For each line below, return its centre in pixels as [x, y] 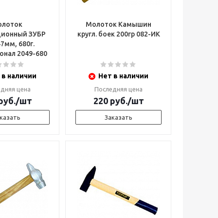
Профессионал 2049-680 [32, 54]
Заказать [118, 117]
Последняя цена [118, 89]
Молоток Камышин [118, 24]
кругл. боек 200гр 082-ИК [148, 34]
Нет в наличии [123, 76]
